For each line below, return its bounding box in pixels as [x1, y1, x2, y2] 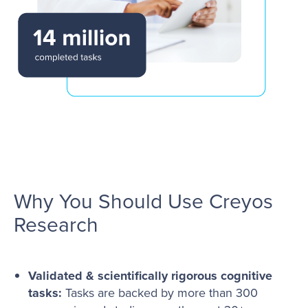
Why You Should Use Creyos [14, 186, 273, 217]
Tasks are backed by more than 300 [61, 283, 258, 302]
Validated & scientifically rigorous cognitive [27, 266, 272, 285]
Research [14, 210, 98, 241]
